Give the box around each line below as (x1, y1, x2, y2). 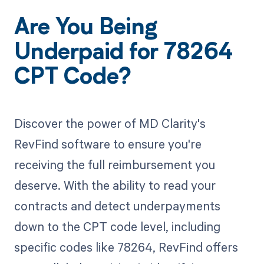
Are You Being (14, 18, 157, 41)
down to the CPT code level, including (14, 218, 220, 235)
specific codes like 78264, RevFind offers (14, 239, 238, 256)
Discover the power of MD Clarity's (14, 115, 206, 132)
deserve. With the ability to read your (14, 177, 216, 194)
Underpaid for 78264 (14, 42, 233, 65)
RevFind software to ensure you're (14, 136, 202, 153)
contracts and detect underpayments (14, 197, 220, 214)
